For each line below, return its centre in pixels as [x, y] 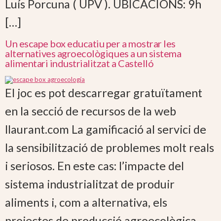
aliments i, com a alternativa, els [86, 202]
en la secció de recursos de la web [91, 111]
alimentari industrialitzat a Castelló [79, 63]
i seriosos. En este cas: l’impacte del [94, 166]
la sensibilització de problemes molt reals [110, 147]
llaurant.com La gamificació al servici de [106, 129]
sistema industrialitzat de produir [90, 184]
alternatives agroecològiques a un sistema [93, 53]
